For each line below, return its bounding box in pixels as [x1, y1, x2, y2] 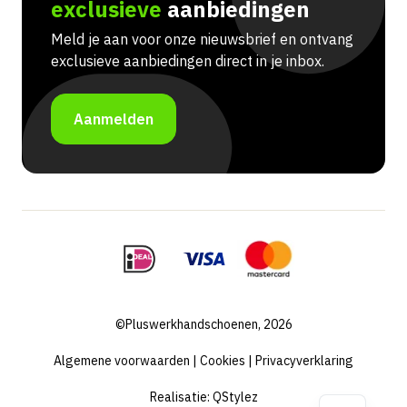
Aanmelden [74, 109, 154, 128]
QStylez [212, 388, 258, 405]
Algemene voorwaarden [54, 352, 190, 369]
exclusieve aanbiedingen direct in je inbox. [51, 51, 324, 70]
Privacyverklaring [255, 352, 353, 369]
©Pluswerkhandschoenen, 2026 [114, 315, 293, 333]
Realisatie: [149, 388, 213, 405]
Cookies [200, 352, 245, 369]
